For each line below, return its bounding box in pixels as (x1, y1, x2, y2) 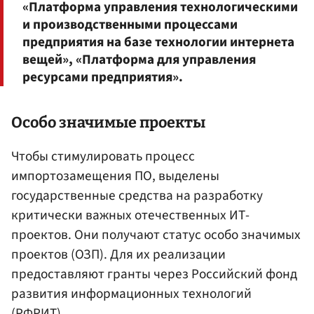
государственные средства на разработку (11, 186, 263, 206)
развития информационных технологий (11, 284, 252, 304)
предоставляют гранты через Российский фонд (11, 264, 297, 285)
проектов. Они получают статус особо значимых (11, 225, 301, 245)
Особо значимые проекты (11, 113, 205, 132)
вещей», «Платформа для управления (22, 49, 256, 69)
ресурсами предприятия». (22, 67, 183, 87)
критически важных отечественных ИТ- (11, 205, 250, 226)
